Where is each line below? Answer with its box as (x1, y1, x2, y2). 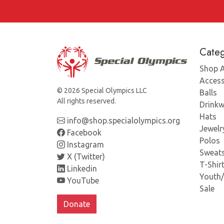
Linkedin (65, 163, 97, 173)
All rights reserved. (57, 96, 116, 105)
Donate (63, 199, 90, 208)
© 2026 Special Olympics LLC (57, 86, 147, 94)
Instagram (65, 139, 104, 149)
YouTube (65, 175, 99, 185)
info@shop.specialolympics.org (65, 115, 180, 125)
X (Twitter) (65, 151, 105, 161)
